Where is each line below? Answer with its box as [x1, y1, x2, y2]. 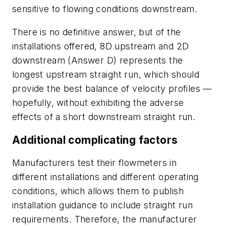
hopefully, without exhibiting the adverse [12, 97, 184, 108]
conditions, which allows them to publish [12, 186, 184, 197]
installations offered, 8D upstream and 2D [12, 41, 189, 52]
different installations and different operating [12, 172, 199, 183]
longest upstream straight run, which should [12, 69, 200, 80]
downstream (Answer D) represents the [12, 55, 183, 66]
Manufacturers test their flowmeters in [12, 157, 177, 168]
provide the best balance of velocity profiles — [12, 83, 212, 94]
